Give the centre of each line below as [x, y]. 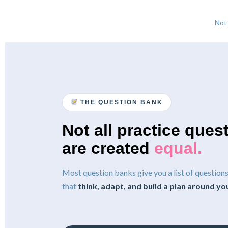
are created [108, 148]
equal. [178, 148]
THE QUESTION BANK [120, 102]
